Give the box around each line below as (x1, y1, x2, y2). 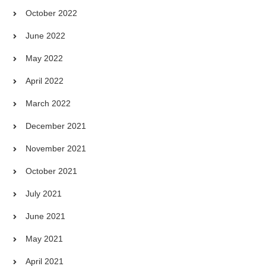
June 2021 (26, 211, 66, 221)
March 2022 (26, 98, 71, 108)
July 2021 (26, 188, 62, 198)
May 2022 (26, 53, 64, 63)
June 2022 (26, 30, 66, 40)
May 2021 (26, 233, 64, 243)
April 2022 (26, 75, 64, 85)
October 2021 (26, 166, 78, 176)
